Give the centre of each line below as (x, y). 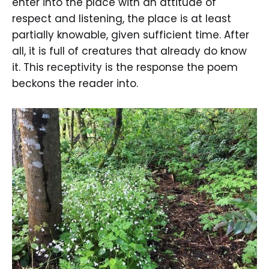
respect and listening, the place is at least (122, 18)
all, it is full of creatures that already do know (129, 51)
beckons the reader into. (75, 83)
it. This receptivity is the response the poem (125, 67)
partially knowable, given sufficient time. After (131, 35)
